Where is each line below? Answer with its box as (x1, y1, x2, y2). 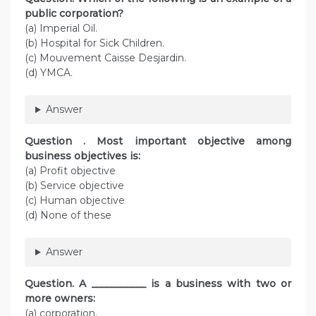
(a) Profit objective (25, 164, 116, 178)
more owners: (25, 292, 98, 305)
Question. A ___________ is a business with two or (25, 277, 291, 291)
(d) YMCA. (25, 66, 81, 80)
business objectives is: (25, 150, 140, 163)
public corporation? (25, 7, 126, 20)
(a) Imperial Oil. (25, 22, 97, 35)
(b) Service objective (25, 179, 124, 193)
